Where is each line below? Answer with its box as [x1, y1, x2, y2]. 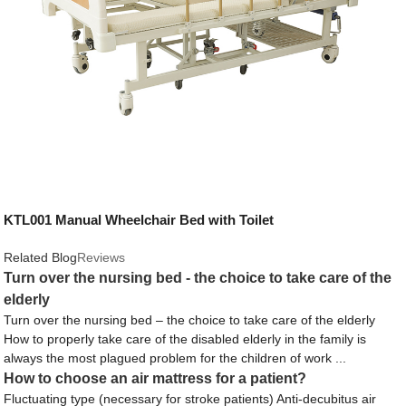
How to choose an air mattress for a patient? [4, 371, 307, 387]
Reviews [77, 250, 126, 266]
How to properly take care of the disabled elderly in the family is [4, 332, 367, 347]
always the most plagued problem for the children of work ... [4, 351, 347, 366]
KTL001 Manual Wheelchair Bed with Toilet [4, 211, 275, 227]
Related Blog [4, 250, 78, 266]
